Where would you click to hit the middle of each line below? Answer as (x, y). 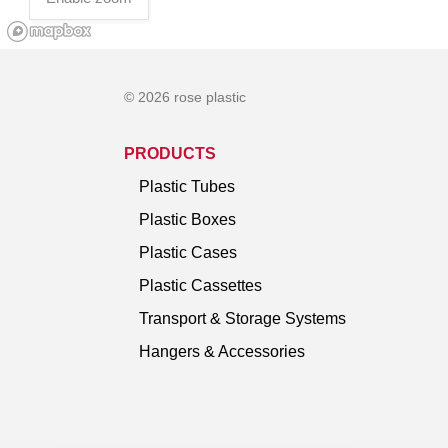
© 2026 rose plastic (185, 96)
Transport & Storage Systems (242, 318)
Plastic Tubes (187, 186)
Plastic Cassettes (200, 285)
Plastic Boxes (187, 219)
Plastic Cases (188, 252)
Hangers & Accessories (222, 351)
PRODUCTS (170, 153)
